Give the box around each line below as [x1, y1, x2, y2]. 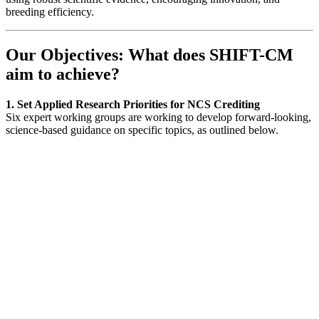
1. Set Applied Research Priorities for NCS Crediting [6, 98, 260, 111]
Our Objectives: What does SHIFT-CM [6, 46, 293, 65]
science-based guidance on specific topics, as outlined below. [6, 124, 281, 137]
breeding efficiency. [6, 6, 94, 19]
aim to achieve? [6, 65, 120, 84]
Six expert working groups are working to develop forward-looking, [6, 111, 311, 124]
